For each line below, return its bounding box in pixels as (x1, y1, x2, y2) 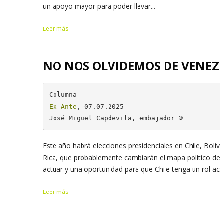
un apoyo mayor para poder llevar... (43, 1, 155, 11)
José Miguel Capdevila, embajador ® (49, 114, 183, 122)
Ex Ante (49, 102, 77, 110)
